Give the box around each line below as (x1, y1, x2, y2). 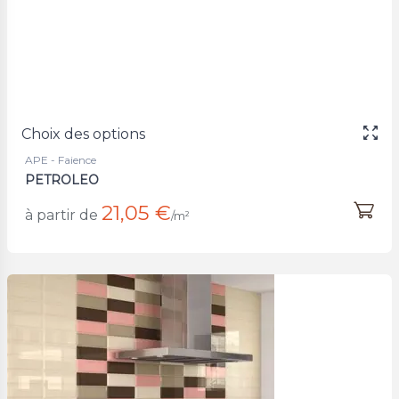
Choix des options (21, 125, 145, 142)
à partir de (25, 206, 98, 224)
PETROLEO (25, 171, 99, 188)
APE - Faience (25, 152, 96, 167)
